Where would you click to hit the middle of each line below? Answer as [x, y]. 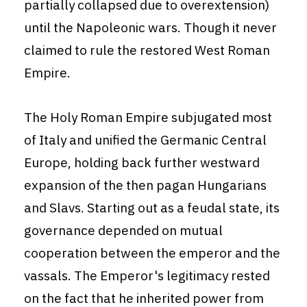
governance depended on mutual [123, 231]
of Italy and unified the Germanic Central [145, 140]
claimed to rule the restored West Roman [147, 50]
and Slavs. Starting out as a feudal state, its [152, 208]
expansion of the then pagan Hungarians [145, 185]
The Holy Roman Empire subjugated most [148, 118]
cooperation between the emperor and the [152, 253]
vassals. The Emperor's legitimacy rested [147, 276]
